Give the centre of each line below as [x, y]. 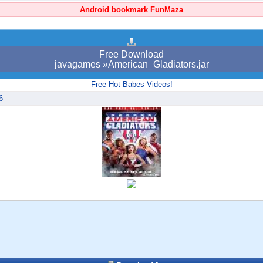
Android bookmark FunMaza [131, 10]
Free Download [131, 55]
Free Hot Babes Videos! [131, 85]
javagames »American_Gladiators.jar [131, 65]
